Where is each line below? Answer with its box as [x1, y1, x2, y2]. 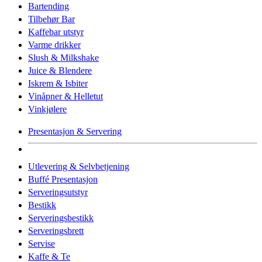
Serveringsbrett [28, 225, 84, 236]
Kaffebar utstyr [28, 26, 84, 37]
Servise [28, 238, 55, 249]
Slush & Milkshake [28, 52, 99, 63]
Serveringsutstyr [28, 187, 88, 197]
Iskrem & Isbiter [28, 78, 88, 88]
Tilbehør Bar [28, 13, 75, 24]
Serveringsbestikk [28, 212, 94, 223]
